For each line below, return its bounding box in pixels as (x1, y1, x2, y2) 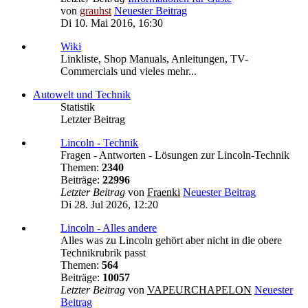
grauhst (80, 5, 111, 17)
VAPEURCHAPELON (147, 284, 252, 296)
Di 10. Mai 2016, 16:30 (60, 17, 163, 30)
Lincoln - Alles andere (60, 222, 157, 234)
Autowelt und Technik (33, 89, 131, 101)
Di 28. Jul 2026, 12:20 (60, 199, 158, 211)
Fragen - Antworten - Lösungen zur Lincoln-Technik (60, 149, 289, 162)
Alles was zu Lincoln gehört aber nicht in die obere (60, 234, 282, 247)
